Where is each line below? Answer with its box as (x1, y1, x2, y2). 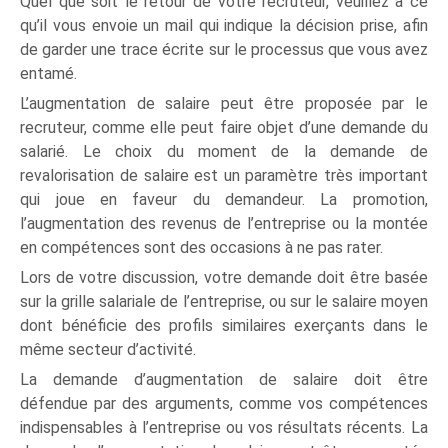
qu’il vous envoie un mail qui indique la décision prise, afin (20, 15, 428, 35)
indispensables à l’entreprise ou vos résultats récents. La (20, 417, 428, 437)
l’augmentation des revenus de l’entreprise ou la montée (20, 213, 428, 233)
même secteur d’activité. (20, 339, 197, 359)
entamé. (20, 63, 78, 83)
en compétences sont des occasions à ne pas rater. (20, 237, 384, 257)
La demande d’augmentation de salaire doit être (20, 369, 428, 389)
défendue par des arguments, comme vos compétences (20, 393, 428, 413)
